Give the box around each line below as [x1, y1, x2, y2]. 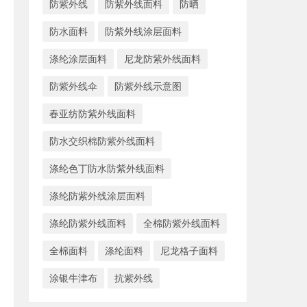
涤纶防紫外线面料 [49, 217, 126, 229]
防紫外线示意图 [114, 80, 182, 92]
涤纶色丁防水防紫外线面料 [49, 162, 164, 174]
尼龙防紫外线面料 [124, 53, 201, 64]
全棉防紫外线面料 [143, 217, 220, 229]
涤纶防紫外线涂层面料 [49, 190, 145, 201]
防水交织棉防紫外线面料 [49, 135, 155, 147]
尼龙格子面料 [160, 245, 218, 256]
